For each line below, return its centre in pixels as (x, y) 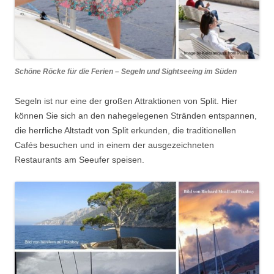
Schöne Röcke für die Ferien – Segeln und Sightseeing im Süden (126, 72)
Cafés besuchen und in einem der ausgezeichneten (114, 145)
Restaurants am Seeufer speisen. (80, 160)
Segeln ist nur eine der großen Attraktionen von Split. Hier (126, 101)
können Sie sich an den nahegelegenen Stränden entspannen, (136, 116)
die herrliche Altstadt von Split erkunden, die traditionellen (125, 131)
